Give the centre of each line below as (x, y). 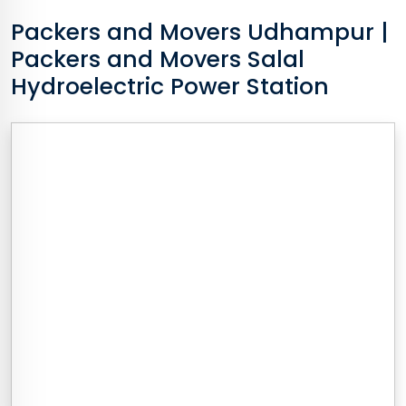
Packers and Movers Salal (158, 59)
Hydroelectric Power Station (170, 87)
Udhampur (311, 32)
